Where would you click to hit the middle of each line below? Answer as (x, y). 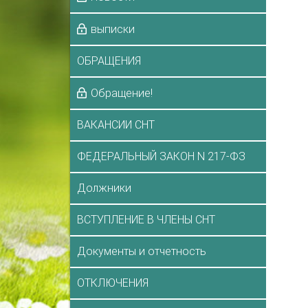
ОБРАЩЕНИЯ (109, 60)
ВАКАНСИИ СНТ (116, 124)
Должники (104, 188)
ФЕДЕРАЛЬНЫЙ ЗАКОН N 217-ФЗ (161, 156)
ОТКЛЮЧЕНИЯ (113, 283)
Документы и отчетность (142, 251)
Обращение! (122, 93)
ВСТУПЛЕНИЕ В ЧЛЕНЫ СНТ (146, 219)
